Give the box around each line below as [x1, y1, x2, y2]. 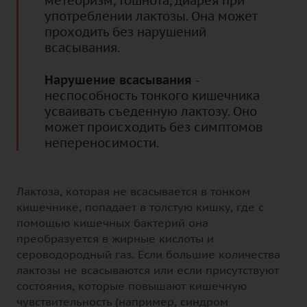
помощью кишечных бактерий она [16, 215, 208, 230]
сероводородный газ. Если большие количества [16, 247, 280, 261]
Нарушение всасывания [45, 71, 192, 88]
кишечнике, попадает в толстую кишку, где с [16, 199, 264, 214]
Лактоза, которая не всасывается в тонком [16, 184, 250, 198]
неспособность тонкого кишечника [45, 87, 260, 103]
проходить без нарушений [45, 23, 206, 40]
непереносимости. [45, 134, 159, 151]
